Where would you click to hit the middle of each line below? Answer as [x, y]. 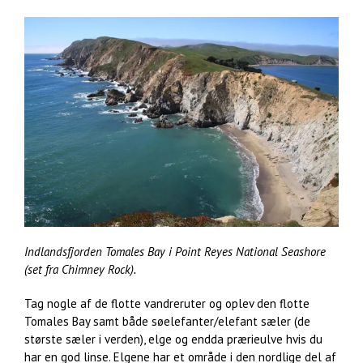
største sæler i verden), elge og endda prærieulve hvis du [173, 339]
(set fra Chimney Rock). [80, 269]
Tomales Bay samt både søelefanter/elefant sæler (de [167, 321]
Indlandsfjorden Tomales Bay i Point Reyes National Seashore [175, 251]
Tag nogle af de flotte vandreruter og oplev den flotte [167, 303]
